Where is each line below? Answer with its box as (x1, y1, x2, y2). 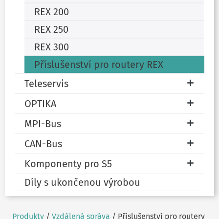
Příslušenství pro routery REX (34, 58, 163, 70)
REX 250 (34, 23, 68, 35)
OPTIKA (24, 97, 56, 109)
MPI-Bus (24, 117, 61, 130)
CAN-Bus (24, 137, 62, 150)
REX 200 (34, 5, 69, 18)
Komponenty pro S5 (24, 157, 112, 170)
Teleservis (24, 77, 68, 89)
